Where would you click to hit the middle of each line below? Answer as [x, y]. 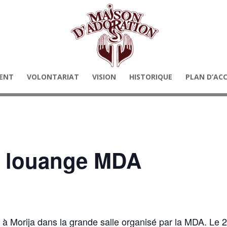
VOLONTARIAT [53, 77]
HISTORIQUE [151, 77]
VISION [104, 77]
